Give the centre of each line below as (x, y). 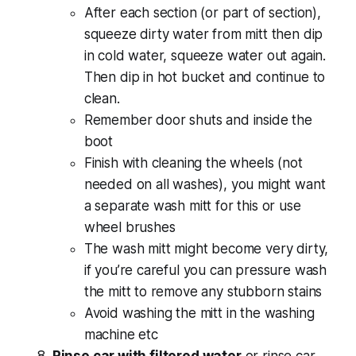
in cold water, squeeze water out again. (205, 55)
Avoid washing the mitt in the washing (199, 313)
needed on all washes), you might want (205, 184)
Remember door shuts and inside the (198, 120)
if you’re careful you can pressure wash (205, 270)
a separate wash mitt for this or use (192, 205)
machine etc (121, 334)
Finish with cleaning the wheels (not (193, 163)
